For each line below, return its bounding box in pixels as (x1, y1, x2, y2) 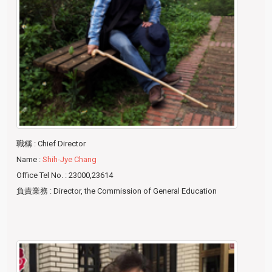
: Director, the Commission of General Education (50, 186, 217, 196)
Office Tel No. (16, 171, 64, 180)
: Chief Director (34, 139, 86, 149)
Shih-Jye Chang (42, 155, 97, 165)
